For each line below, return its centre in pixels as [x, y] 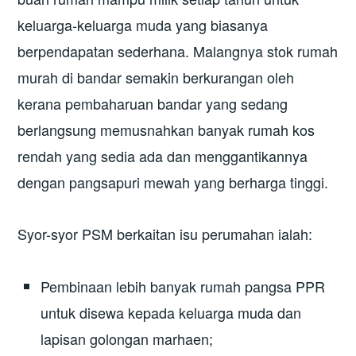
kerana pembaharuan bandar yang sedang [153, 103]
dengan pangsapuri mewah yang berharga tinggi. [173, 182]
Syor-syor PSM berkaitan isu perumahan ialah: [165, 234]
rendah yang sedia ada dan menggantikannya [163, 155]
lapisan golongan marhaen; [127, 338]
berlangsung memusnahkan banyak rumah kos [166, 129]
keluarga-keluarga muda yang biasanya [143, 24]
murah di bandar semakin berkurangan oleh [156, 77]
